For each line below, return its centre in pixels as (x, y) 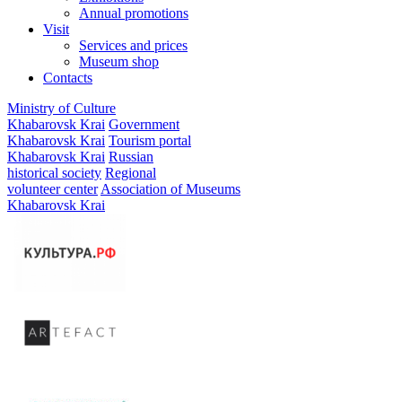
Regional (131, 172)
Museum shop (119, 61)
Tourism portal (150, 140)
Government (144, 124)
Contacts (68, 77)
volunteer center (52, 188)
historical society (54, 172)
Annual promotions (134, 13)
